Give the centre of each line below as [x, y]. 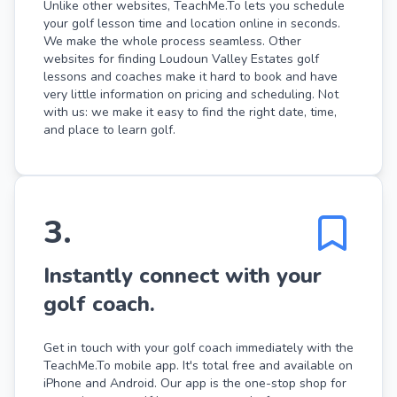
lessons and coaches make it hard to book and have [191, 76]
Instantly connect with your [183, 275]
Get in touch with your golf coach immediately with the [198, 347]
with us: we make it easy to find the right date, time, [190, 112]
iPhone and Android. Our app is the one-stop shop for [195, 383]
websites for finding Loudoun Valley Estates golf [181, 58]
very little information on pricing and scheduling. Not [191, 94]
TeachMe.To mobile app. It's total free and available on [198, 365]
